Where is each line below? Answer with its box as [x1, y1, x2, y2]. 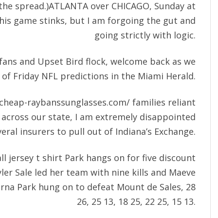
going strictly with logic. [94, 29, 196, 41]
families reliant [130, 96, 196, 109]
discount [159, 152, 196, 164]
